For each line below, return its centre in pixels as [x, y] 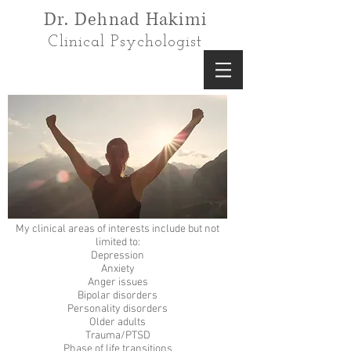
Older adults [118, 322]
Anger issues [118, 282]
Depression [118, 256]
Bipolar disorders [118, 296]
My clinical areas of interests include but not [118, 229]
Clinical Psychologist [125, 42]
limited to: [118, 242]
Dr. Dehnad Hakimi [125, 20]
